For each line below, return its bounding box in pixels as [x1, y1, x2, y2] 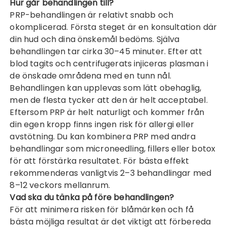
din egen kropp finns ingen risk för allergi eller [10, 119, 194, 130]
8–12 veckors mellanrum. [10, 179, 110, 191]
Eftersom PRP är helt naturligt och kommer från [10, 106, 205, 118]
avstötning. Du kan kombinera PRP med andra [10, 131, 196, 142]
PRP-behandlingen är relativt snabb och [10, 9, 174, 21]
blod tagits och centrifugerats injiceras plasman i [10, 58, 208, 69]
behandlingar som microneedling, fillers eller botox [10, 143, 216, 155]
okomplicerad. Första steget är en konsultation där [10, 21, 217, 33]
